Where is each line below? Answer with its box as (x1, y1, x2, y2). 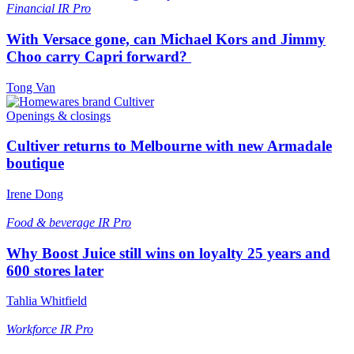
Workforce (6, 322, 60, 337)
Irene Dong (6, 187, 63, 201)
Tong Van (6, 80, 55, 94)
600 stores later (6, 262, 104, 279)
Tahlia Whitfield (6, 294, 87, 308)
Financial (6, 2, 58, 16)
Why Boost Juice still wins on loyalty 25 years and (6, 244, 330, 262)
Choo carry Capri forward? (6, 47, 191, 65)
